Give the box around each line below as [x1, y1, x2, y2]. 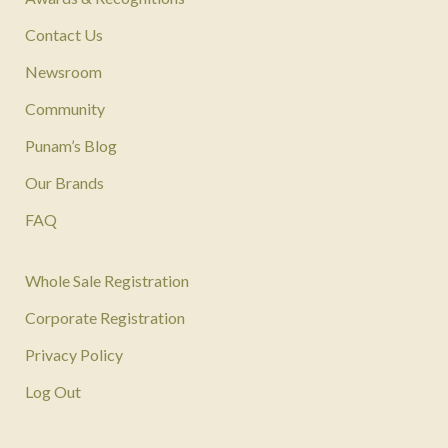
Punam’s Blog [24, 136, 117, 156]
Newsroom [24, 62, 102, 82]
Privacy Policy [24, 345, 123, 365]
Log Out [24, 382, 81, 402]
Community [24, 99, 105, 119]
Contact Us [24, 25, 103, 45]
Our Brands [24, 173, 104, 193]
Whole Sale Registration [24, 271, 189, 291]
